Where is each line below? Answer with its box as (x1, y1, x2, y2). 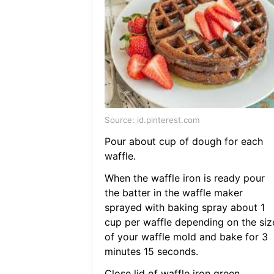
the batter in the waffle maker (104, 187, 243, 199)
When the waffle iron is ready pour (104, 172, 265, 185)
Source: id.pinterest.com (104, 115, 200, 125)
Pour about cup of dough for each (104, 135, 263, 148)
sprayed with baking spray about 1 (104, 201, 265, 214)
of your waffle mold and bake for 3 (104, 231, 268, 243)
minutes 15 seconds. (104, 245, 198, 258)
